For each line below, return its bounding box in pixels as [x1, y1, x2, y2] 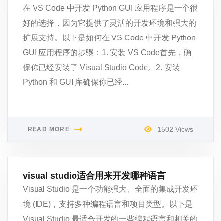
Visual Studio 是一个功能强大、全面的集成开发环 [23, 185, 198, 193]
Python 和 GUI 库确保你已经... [23, 78, 128, 86]
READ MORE [28, 126, 70, 133]
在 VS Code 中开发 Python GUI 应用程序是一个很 [23, 4, 198, 12]
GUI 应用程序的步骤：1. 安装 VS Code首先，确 [23, 48, 191, 57]
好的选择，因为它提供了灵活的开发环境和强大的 [23, 19, 196, 27]
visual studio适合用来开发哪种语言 [23, 171, 166, 181]
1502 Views [155, 125, 193, 133]
